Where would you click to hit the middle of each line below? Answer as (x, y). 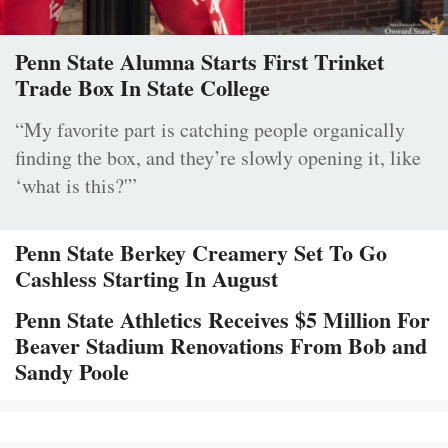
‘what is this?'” (76, 186)
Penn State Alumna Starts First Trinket (199, 62)
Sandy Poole (72, 372)
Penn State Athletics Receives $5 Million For (222, 320)
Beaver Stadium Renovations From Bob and (221, 346)
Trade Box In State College (142, 88)
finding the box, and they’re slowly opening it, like (218, 158)
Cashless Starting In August (146, 279)
